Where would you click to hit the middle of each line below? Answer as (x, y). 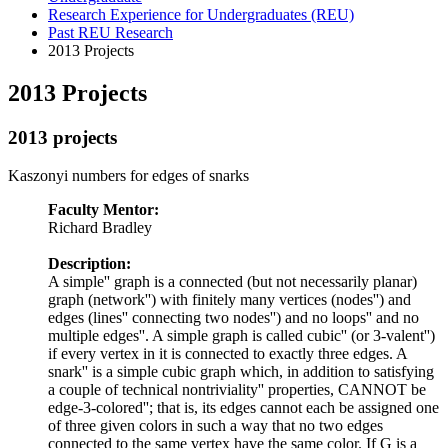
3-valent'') (404, 336)
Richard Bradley (102, 228)
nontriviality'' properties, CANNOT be (306, 390)
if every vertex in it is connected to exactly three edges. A (229, 354)
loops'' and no (377, 318)
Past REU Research (110, 32)
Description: (89, 264)
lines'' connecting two (163, 318)
